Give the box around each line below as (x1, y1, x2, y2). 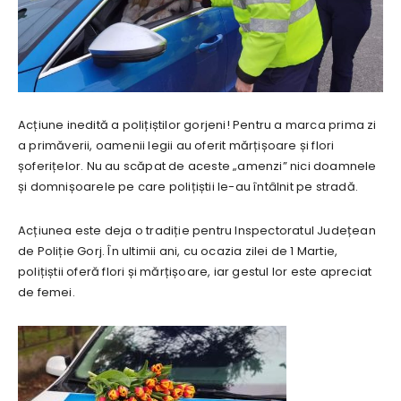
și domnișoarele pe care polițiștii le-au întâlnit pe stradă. (18, 178, 358, 196)
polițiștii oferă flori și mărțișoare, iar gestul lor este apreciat (18, 263, 372, 281)
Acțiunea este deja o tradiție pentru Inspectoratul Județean (18, 222, 376, 240)
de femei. (18, 284, 75, 302)
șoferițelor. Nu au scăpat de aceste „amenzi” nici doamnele (18, 158, 377, 175)
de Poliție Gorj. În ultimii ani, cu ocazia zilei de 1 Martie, (18, 243, 338, 260)
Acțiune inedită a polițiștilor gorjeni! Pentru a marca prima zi (18, 116, 377, 134)
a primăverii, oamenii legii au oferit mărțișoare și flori (18, 137, 335, 155)
